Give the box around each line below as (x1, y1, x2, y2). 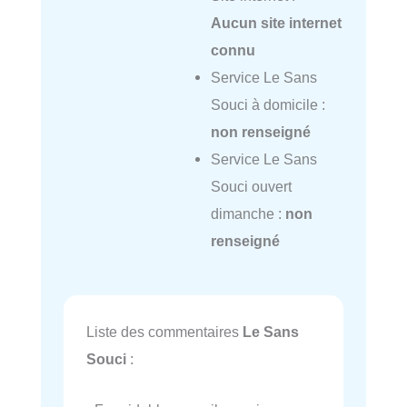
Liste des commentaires (86, 323, 243, 341)
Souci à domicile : (210, 96, 325, 114)
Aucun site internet (210, 15, 342, 32)
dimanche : (210, 205, 285, 223)
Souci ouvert (210, 178, 292, 195)
